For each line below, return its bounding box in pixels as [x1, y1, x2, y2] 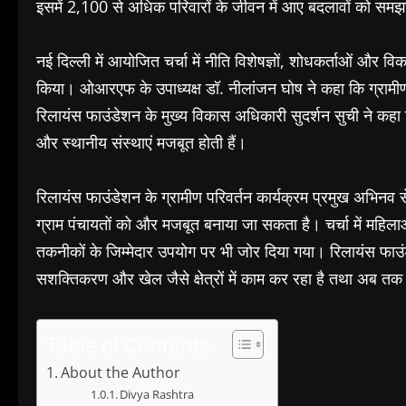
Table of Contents [46, 331, 209, 358]
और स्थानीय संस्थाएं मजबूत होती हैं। [36, 130, 246, 153]
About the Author [61, 362, 181, 382]
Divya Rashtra [120, 385, 195, 402]
